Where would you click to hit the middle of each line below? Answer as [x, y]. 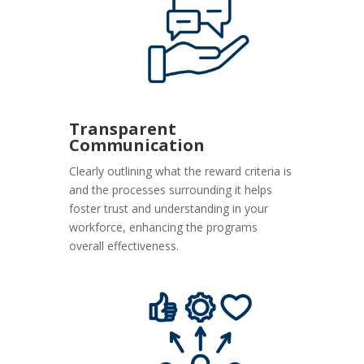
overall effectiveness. [124, 246]
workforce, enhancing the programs [164, 227]
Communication [137, 145]
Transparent [123, 129]
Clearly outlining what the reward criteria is [181, 171]
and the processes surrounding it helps [171, 190]
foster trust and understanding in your [169, 209]
